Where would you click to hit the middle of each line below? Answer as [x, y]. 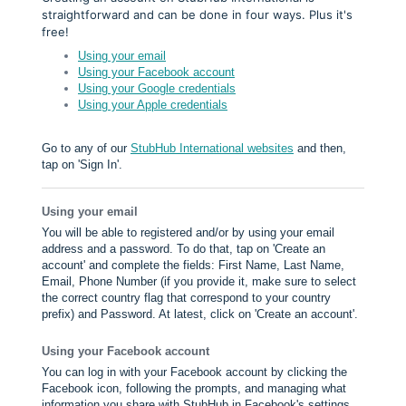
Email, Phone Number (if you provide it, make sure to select [199, 282]
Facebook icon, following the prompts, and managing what [194, 389]
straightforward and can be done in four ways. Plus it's [197, 14]
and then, [320, 148]
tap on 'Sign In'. [84, 164]
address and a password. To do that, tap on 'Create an [184, 249]
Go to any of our [86, 148]
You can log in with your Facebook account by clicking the [194, 372]
